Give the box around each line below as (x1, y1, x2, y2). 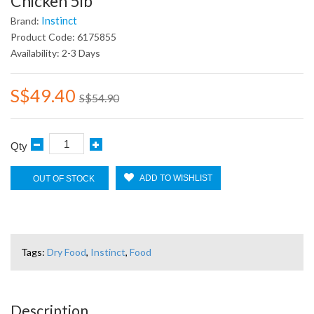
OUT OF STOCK (33, 174, 95, 184)
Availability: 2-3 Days (11, 47, 100, 59)
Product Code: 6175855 (11, 31, 116, 43)
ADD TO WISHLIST (139, 173, 212, 183)
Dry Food (47, 246, 86, 258)
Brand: (11, 15, 41, 27)
